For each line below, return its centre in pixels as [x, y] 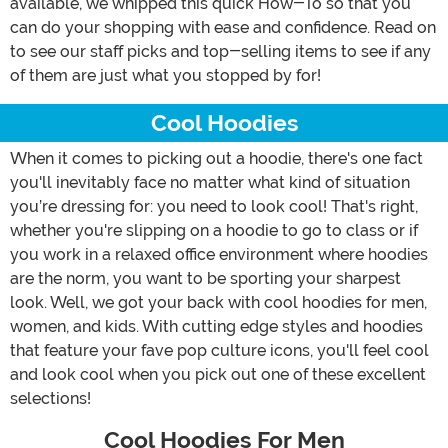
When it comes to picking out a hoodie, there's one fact [216, 158]
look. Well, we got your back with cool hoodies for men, [218, 302]
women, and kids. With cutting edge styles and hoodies [216, 326]
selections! [50, 398]
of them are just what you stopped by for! [165, 75]
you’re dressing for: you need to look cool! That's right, [214, 206]
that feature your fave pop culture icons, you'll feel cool [219, 350]
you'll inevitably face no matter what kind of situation [210, 182]
